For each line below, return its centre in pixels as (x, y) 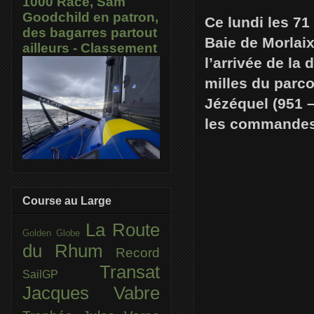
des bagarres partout (90, 33)
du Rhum (69, 251)
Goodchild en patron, (90, 18)
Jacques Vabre (91, 293)
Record (138, 252)
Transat (130, 272)
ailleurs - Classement (90, 48)
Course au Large (67, 200)
